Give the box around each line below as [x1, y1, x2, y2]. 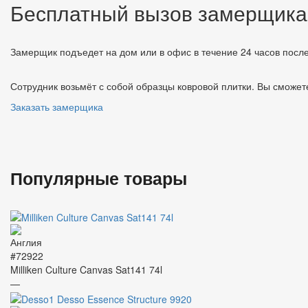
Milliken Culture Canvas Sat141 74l [10, 263, 162, 277]
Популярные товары [10, 165, 187, 190]
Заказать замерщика [10, 99, 103, 113]
